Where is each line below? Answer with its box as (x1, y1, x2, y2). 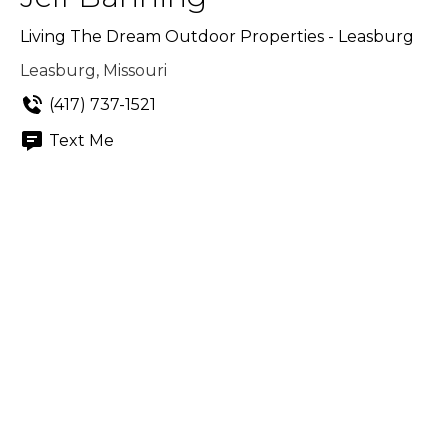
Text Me (49, 131, 114, 150)
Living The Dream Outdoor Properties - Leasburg (20, 27, 414, 46)
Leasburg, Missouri (20, 61, 167, 80)
